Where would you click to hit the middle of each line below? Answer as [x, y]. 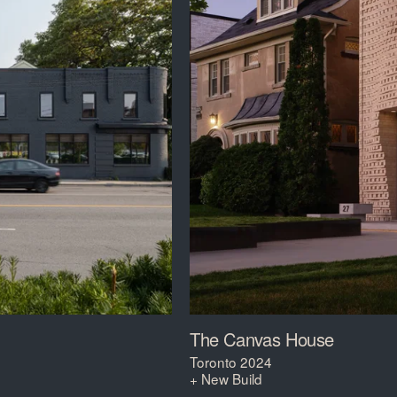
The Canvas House [262, 339]
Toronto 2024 [231, 361]
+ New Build [226, 378]
